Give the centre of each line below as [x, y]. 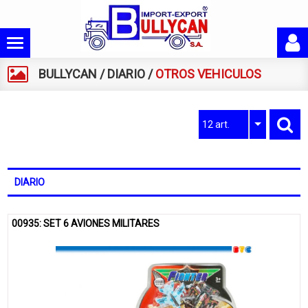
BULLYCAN [68, 74]
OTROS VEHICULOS [209, 74]
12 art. [216, 124]
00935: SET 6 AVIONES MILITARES [86, 223]
